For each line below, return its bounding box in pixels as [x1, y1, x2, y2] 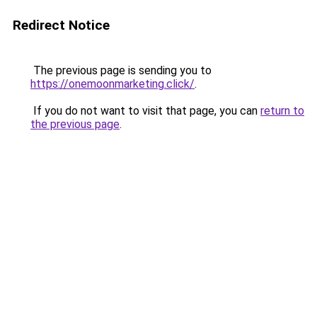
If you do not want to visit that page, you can [30, 104, 260, 117]
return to [260, 104, 304, 117]
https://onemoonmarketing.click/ [30, 77, 195, 91]
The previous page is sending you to [30, 64, 212, 77]
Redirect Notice [13, 17, 110, 33]
